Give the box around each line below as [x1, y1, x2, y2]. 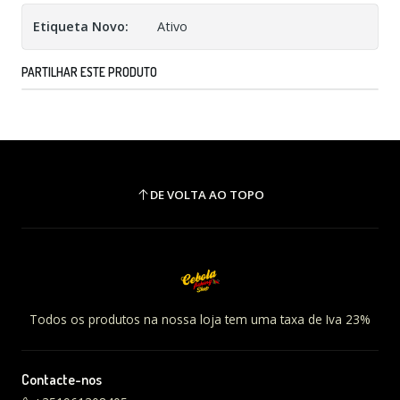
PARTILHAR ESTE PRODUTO [21, 64, 157, 79]
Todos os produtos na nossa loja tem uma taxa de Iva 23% [29, 311, 371, 329]
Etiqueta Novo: [33, 18, 129, 35]
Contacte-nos [21, 371, 102, 389]
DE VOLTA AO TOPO [149, 186, 264, 203]
